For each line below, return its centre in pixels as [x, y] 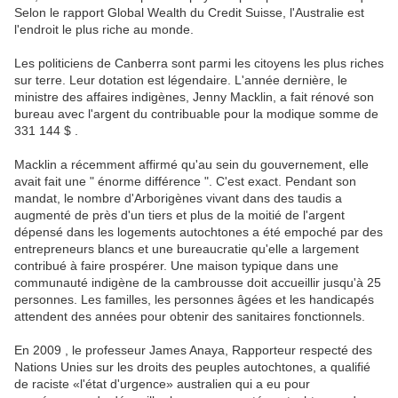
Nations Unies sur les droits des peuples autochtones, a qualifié [192, 367]
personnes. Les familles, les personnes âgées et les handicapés [194, 300]
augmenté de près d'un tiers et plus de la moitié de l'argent [179, 215]
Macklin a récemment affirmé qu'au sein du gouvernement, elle [191, 165]
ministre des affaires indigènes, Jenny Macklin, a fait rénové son [194, 97]
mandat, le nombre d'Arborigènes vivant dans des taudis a [178, 199]
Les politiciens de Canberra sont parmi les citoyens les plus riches [199, 64]
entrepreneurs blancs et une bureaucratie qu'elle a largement [187, 249]
